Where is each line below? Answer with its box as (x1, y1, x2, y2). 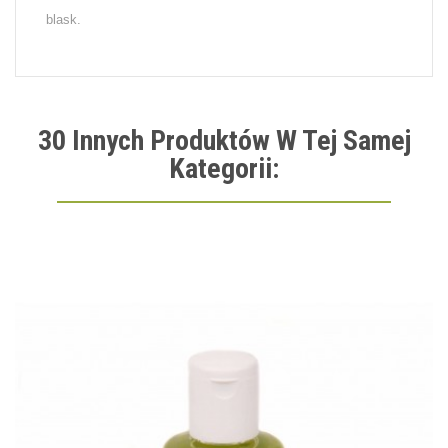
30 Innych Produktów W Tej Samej (37, 124, 411, 158)
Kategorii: (169, 152, 279, 186)
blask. (46, 12, 81, 28)
